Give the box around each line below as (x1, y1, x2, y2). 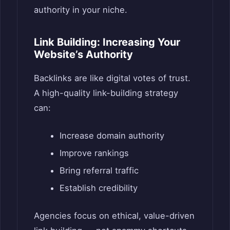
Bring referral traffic (59, 165, 139, 176)
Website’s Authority (34, 48, 133, 61)
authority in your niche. (34, 5, 127, 15)
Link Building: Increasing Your (34, 36, 180, 49)
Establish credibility (59, 183, 138, 194)
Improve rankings (59, 148, 129, 159)
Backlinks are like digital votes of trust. (34, 73, 190, 84)
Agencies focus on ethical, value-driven (34, 210, 195, 221)
